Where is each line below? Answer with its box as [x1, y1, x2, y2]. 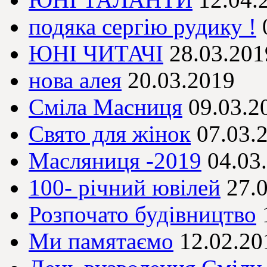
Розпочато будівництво [29, 201, 256, 228]
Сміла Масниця [29, 94, 182, 120]
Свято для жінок [29, 121, 191, 147]
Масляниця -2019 [29, 148, 201, 174]
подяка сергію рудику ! [29, 14, 256, 40]
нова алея [29, 67, 122, 94]
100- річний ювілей [29, 175, 221, 201]
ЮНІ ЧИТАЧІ [29, 41, 163, 67]
